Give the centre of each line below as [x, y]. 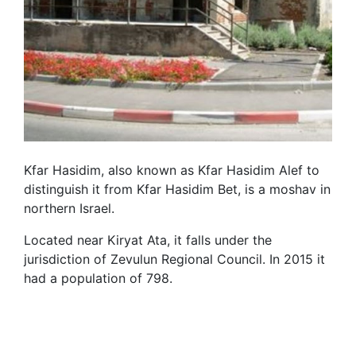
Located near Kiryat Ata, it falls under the [148, 240]
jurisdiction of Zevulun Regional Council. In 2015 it [174, 259]
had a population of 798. [98, 278]
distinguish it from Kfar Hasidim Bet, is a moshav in [177, 189]
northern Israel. [69, 208]
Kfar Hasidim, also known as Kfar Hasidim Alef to [172, 170]
